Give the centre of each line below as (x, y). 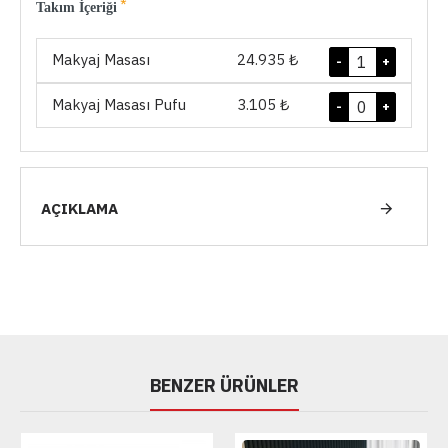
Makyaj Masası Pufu (119, 104)
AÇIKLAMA (79, 208)
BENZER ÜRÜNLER (224, 386)
